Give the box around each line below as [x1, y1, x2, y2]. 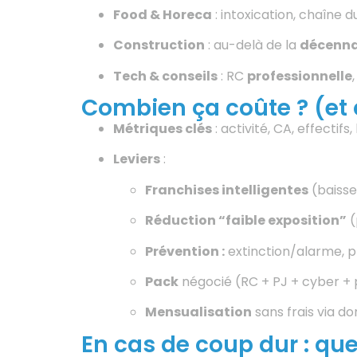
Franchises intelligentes [145, 180, 308, 199]
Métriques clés [113, 119, 212, 138]
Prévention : [145, 241, 225, 261]
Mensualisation [145, 303, 252, 322]
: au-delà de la [205, 36, 300, 55]
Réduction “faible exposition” [145, 211, 347, 230]
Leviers [113, 150, 160, 169]
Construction [113, 36, 205, 55]
